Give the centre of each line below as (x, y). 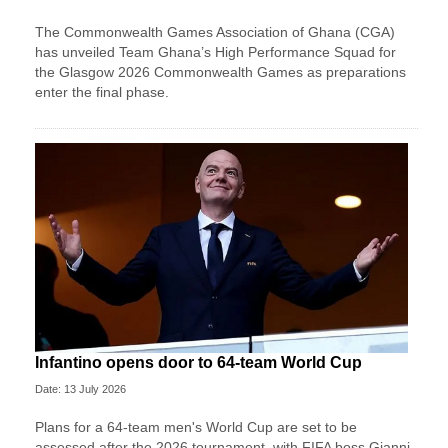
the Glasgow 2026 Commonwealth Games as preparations (220, 71)
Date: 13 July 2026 (80, 388)
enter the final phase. (102, 91)
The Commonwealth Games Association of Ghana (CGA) (215, 31)
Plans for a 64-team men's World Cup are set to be (196, 426)
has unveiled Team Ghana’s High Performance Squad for (215, 51)
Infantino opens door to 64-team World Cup (198, 362)
